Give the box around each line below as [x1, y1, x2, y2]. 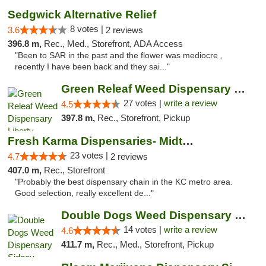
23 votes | [70, 150, 110, 160]
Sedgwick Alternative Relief [8, 8, 156, 21]
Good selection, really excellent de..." [15, 189, 154, 198]
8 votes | [70, 24, 106, 34]
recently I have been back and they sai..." [15, 62, 170, 71]
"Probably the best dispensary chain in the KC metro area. [15, 178, 233, 186]
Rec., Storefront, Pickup [97, 113, 190, 123]
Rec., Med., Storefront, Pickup [96, 239, 214, 249]
